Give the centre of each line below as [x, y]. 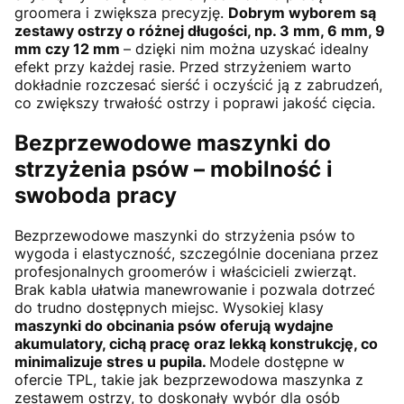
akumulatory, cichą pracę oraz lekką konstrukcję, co [196, 344]
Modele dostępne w [277, 362]
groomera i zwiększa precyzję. [121, 13]
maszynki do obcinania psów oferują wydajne [174, 326]
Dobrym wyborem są [302, 13]
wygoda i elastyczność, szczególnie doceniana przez [197, 254]
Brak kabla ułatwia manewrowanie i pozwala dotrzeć [195, 290]
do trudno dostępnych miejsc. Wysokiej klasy [169, 308]
